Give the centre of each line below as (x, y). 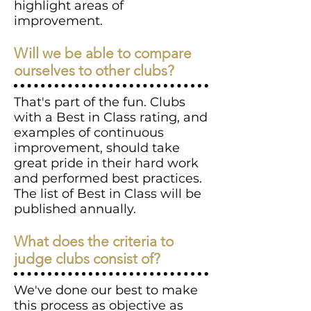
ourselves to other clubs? (94, 70)
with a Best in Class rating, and (111, 117)
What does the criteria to (94, 241)
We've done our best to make (106, 290)
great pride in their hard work (106, 163)
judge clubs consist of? (87, 259)
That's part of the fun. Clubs (100, 102)
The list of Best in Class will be (108, 194)
